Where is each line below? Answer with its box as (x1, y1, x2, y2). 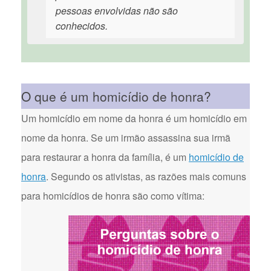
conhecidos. (56, 19, 108, 33)
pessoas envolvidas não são (56, 4, 178, 18)
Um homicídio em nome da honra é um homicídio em (21, 111, 247, 125)
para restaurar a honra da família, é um (21, 150, 189, 164)
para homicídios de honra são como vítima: (21, 189, 204, 203)
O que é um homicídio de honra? (21, 87, 211, 105)
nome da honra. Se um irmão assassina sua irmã (21, 131, 230, 145)
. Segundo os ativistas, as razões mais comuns (46, 169, 246, 183)
